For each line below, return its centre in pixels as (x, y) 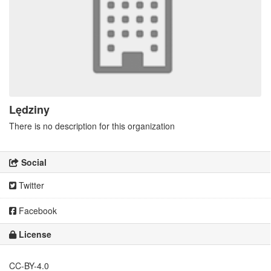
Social (33, 162)
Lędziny (29, 110)
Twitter (30, 185)
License (34, 234)
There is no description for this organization (92, 126)
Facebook (37, 211)
